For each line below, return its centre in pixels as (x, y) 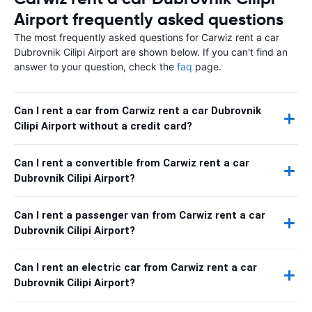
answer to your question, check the (95, 67)
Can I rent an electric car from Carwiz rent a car (135, 267)
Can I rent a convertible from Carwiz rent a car (132, 163)
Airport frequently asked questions (149, 19)
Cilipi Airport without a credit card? (103, 126)
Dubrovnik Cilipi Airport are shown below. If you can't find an (151, 52)
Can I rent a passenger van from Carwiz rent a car (140, 215)
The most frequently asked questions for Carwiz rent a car (147, 37)
